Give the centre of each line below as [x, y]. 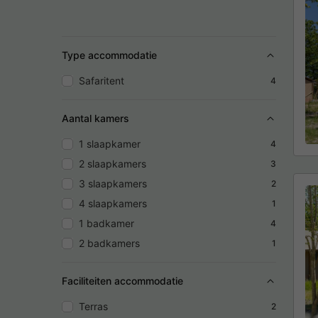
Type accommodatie [109, 55]
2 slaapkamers [113, 163]
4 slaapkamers [113, 203]
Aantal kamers [95, 118]
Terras [93, 306]
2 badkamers [109, 243]
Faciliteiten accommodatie [122, 280]
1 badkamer [106, 223]
